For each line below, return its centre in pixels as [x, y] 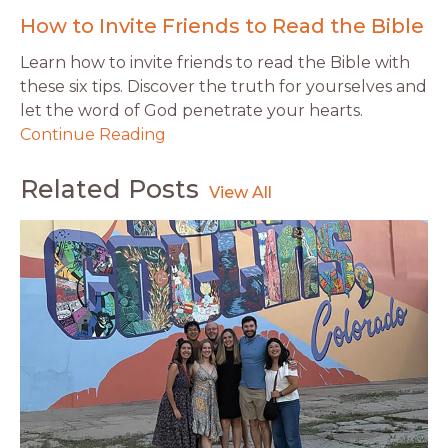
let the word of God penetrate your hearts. [191, 110]
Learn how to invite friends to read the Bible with [215, 62]
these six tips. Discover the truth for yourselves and [223, 86]
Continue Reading [93, 134]
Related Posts [109, 188]
